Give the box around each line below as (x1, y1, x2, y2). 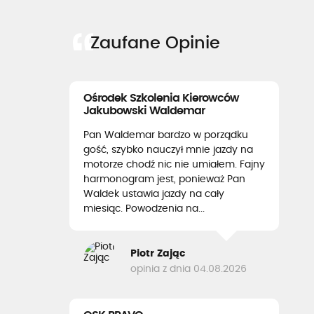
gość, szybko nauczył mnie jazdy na (83, 145, 253, 155)
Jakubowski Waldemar (83, 105, 205, 116)
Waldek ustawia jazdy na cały (83, 189, 224, 199)
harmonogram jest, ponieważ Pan (83, 175, 245, 184)
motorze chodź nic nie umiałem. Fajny (83, 160, 265, 170)
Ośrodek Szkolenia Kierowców (83, 93, 239, 104)
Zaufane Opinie (90, 35, 220, 52)
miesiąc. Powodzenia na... (83, 204, 205, 214)
